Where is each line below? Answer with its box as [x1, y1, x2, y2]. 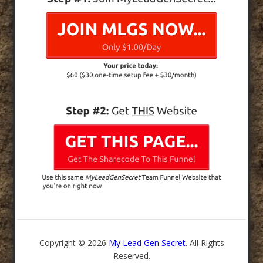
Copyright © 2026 [39, 237, 109, 248]
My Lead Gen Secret [108, 237, 186, 248]
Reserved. [113, 249, 150, 261]
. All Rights [185, 237, 224, 248]
